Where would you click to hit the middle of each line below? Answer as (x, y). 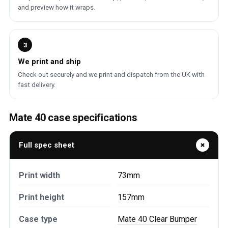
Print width (39, 175)
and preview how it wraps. (56, 7)
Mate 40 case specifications (73, 118)
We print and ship (49, 62)
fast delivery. (37, 84)
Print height (41, 197)
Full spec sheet (47, 145)
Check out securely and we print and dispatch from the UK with (111, 74)
